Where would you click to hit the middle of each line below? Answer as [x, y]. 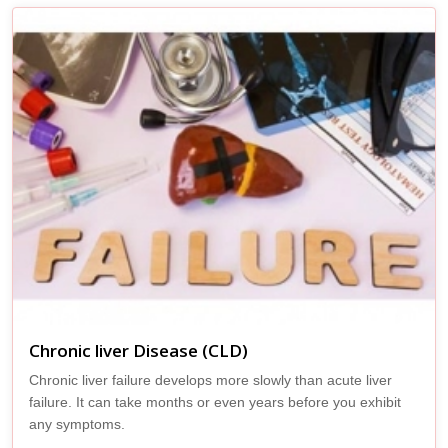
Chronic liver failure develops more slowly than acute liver [210, 379]
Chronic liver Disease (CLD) [138, 350]
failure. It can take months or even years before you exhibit [215, 401]
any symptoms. [81, 423]
